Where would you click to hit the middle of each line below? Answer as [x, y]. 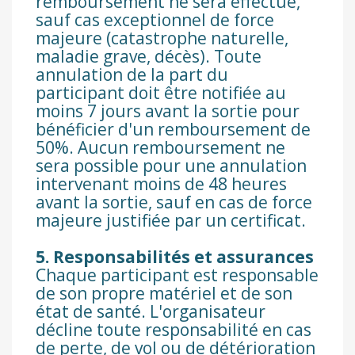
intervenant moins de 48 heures [161, 184]
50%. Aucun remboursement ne [160, 148]
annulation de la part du [132, 75]
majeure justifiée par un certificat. [171, 221]
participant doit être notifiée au [161, 93]
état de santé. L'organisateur [151, 312]
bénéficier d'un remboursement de [173, 130]
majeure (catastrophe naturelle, [162, 38]
